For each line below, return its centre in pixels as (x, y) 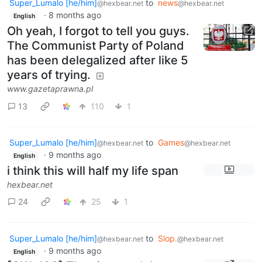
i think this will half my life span (93, 170)
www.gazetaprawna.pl (50, 89)
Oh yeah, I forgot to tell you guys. (98, 31)
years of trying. (49, 75)
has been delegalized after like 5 (97, 61)
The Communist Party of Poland (96, 46)
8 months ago (75, 15)
